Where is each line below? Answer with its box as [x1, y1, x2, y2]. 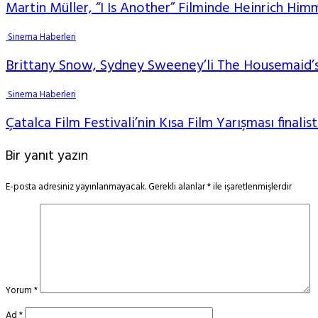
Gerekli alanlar [148, 179, 207, 194]
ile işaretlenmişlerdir [211, 179, 292, 194]
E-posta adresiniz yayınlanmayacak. [6, 179, 146, 194]
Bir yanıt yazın [6, 145, 88, 168]
